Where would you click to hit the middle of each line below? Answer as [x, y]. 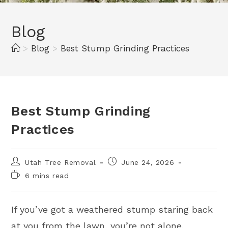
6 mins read [47, 176]
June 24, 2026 [148, 162]
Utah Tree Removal [61, 162]
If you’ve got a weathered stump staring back [112, 209]
